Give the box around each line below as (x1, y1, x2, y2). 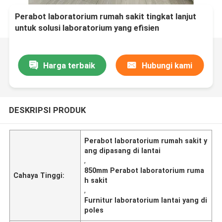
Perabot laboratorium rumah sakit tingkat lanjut (15, 11, 197, 22)
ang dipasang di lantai (84, 146, 161, 155)
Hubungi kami (141, 60, 192, 70)
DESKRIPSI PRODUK (8, 105, 86, 115)
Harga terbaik (43, 60, 95, 70)
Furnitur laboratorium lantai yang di (84, 196, 208, 204)
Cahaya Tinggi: (13, 171, 65, 179)
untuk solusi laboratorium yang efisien (15, 23, 160, 33)
